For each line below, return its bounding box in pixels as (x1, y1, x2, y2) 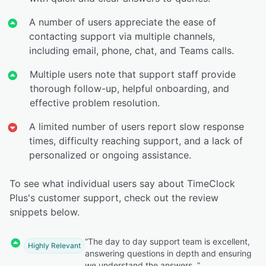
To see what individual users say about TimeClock (9, 177, 235, 189)
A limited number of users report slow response (29, 120, 245, 132)
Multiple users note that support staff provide (30, 68, 236, 80)
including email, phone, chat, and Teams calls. (29, 44, 235, 56)
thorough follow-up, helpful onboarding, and (30, 82, 230, 94)
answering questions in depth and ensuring (85, 248, 252, 258)
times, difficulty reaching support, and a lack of (29, 134, 243, 147)
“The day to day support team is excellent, (85, 236, 250, 246)
